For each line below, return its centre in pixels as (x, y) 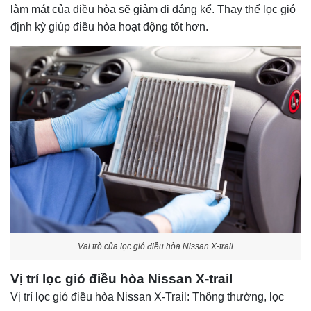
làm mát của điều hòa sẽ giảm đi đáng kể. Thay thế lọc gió (153, 10)
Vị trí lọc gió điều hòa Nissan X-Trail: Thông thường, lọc (147, 297)
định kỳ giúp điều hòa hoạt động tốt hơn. (109, 27)
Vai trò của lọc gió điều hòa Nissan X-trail (155, 246)
